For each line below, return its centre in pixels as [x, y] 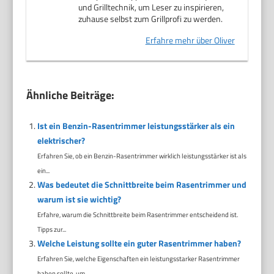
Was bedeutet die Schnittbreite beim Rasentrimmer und [142, 184]
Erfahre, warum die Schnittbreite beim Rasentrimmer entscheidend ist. [137, 214]
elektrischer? [61, 140]
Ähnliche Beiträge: [71, 95]
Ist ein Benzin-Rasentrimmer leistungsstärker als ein [136, 125]
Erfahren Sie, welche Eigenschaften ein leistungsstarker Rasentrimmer [138, 258]
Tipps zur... [51, 229]
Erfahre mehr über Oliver [190, 40]
